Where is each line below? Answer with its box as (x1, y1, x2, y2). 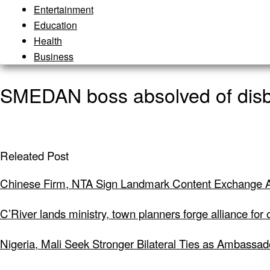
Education (34, 18, 77, 32)
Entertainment (34, 2, 93, 16)
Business (34, 49, 74, 63)
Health (34, 34, 62, 48)
